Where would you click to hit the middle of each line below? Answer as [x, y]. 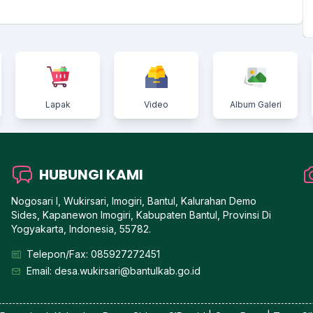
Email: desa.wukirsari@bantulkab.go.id [113, 270]
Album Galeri [255, 104]
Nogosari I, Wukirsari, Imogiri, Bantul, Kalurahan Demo [133, 201]
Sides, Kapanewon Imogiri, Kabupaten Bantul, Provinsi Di [141, 214]
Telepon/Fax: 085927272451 [93, 254]
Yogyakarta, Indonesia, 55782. [81, 228]
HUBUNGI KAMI [91, 174]
